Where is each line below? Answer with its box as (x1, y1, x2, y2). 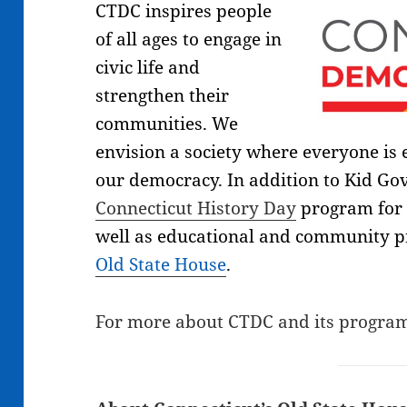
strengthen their (95, 83, 230, 107)
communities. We (95, 111, 239, 135)
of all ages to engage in (95, 26, 283, 51)
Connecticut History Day (95, 195, 297, 220)
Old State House (95, 252, 227, 276)
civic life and (95, 55, 201, 79)
